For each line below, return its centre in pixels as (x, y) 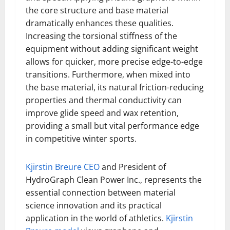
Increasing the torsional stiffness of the (101, 36)
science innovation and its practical (94, 205)
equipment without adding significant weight (112, 49)
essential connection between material (101, 193)
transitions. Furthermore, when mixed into (108, 74)
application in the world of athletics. (96, 218)
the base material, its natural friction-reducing (115, 87)
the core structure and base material (97, 10)
